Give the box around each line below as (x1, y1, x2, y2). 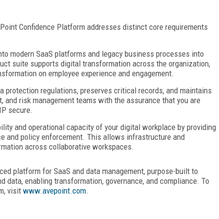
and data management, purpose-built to (72, 166, 198, 176)
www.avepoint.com (23, 185, 86, 196)
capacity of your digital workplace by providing (66, 122, 216, 132)
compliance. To (160, 175, 209, 186)
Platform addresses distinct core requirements (57, 22, 208, 32)
